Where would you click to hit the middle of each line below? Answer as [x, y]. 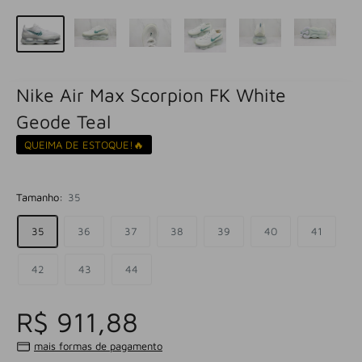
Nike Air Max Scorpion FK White [151, 95]
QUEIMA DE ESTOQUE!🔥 [84, 145]
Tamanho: [41, 198]
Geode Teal [63, 122]
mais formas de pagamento [98, 346]
